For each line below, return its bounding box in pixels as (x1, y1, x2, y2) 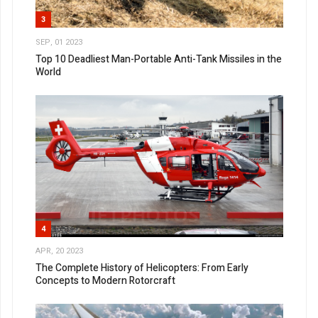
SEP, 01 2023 (35, 35, 82, 48)
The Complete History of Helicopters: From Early (35, 261, 248, 276)
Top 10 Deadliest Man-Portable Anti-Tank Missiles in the (35, 51, 282, 67)
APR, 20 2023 (35, 245, 83, 258)
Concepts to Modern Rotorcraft (35, 273, 175, 289)
